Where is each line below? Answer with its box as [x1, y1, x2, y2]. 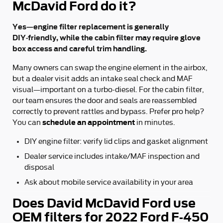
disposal [24, 163, 54, 171]
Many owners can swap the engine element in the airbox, [12, 64, 208, 72]
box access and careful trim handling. [12, 44, 147, 53]
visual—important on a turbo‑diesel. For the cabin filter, [12, 86, 204, 94]
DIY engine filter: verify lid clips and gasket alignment [24, 137, 208, 145]
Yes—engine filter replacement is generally [12, 22, 169, 31]
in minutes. [135, 118, 175, 126]
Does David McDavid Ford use [12, 196, 196, 211]
